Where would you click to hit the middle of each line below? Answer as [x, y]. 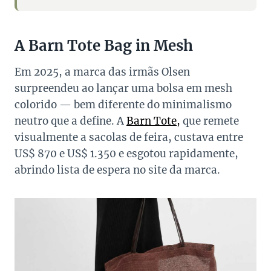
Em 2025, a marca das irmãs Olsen [102, 72]
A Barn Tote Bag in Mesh [104, 45]
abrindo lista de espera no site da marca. [117, 170]
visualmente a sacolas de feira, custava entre [129, 137]
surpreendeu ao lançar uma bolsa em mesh [123, 88]
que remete [210, 121]
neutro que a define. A [70, 121]
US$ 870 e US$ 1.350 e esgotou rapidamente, [126, 153]
